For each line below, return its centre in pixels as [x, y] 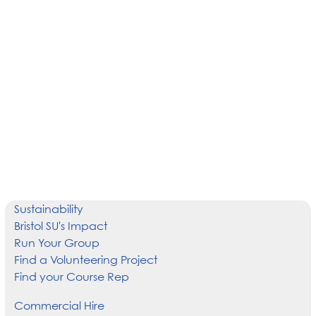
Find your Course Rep [71, 276]
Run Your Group [56, 243]
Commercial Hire [59, 305]
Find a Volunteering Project [85, 260]
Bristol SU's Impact [60, 226]
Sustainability [48, 209]
